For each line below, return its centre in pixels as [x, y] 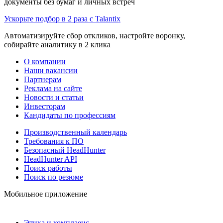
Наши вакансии [51, 70]
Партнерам [43, 79]
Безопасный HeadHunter [65, 150]
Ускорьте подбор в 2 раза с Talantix [62, 18]
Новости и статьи [54, 97]
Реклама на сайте [53, 88]
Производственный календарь [75, 132]
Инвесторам [45, 106]
